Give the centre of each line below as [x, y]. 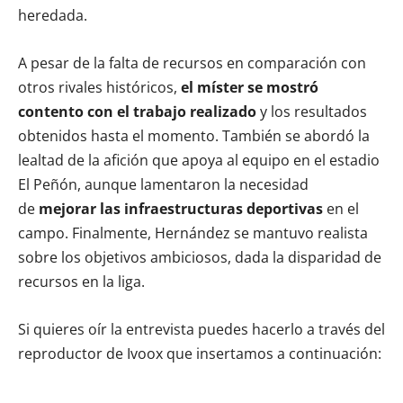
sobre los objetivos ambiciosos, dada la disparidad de [200, 257]
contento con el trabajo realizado [137, 111]
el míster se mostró [250, 87]
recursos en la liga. [81, 281]
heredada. [53, 15]
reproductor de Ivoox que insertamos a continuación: [200, 353]
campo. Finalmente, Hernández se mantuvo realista [193, 233]
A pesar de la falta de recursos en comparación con [192, 63]
